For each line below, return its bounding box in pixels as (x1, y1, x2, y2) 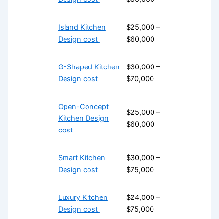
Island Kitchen (58, 22, 106, 32)
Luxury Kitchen (58, 193, 108, 202)
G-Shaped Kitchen (58, 62, 120, 71)
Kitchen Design (58, 113, 109, 123)
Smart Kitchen (58, 153, 105, 162)
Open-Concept (58, 102, 109, 111)
